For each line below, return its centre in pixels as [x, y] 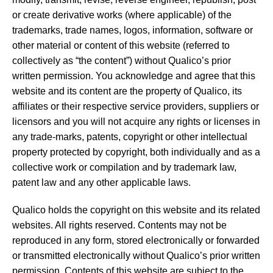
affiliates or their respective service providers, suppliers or [136, 106]
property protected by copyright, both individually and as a [136, 152]
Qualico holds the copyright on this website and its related [136, 210]
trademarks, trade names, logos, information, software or [133, 30]
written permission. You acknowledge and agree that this [134, 76]
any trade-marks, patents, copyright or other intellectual [130, 136]
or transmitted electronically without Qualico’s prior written [136, 255]
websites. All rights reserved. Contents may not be [119, 225]
